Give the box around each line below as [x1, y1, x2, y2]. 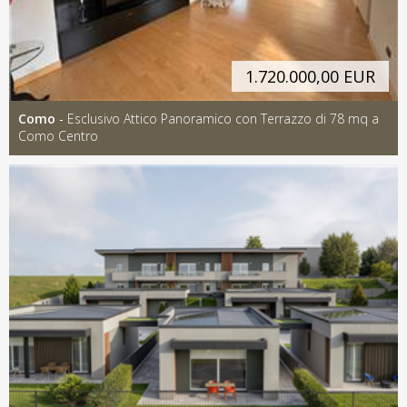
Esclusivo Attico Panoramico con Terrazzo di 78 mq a [67, 109, 379, 127]
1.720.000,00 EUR [245, 65, 375, 87]
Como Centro [18, 126, 98, 144]
